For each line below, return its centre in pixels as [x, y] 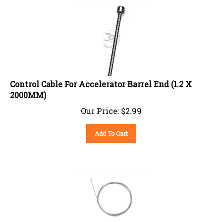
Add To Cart [111, 129]
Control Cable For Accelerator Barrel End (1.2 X [101, 80]
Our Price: [100, 107]
